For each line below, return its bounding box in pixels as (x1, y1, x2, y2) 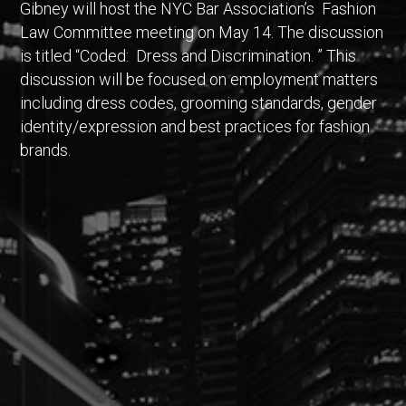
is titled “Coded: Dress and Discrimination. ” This (20, 46, 357, 65)
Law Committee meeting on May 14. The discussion (20, 23, 384, 42)
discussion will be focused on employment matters (20, 70, 379, 89)
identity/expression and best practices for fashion (20, 117, 371, 136)
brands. (20, 140, 75, 159)
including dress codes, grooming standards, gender (20, 93, 378, 112)
